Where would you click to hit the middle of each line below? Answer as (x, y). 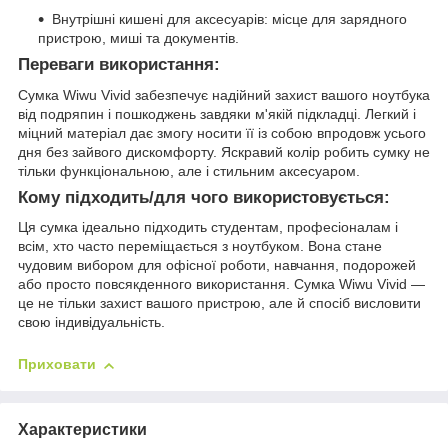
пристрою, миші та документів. (138, 37)
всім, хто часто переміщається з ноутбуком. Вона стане (200, 246)
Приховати (57, 364)
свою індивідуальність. (91, 322)
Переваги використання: (119, 64)
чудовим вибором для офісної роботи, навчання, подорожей (217, 265)
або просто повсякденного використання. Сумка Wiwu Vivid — (221, 284)
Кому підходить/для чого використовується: (204, 197)
